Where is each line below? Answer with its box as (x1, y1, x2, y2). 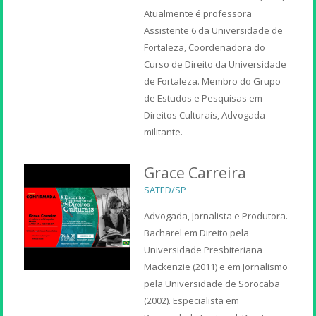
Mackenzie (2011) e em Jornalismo (144, 260, 288, 273)
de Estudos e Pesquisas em (144, 91, 263, 104)
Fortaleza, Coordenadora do (144, 40, 266, 54)
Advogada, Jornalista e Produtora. (144, 209, 288, 222)
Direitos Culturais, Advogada (144, 108, 266, 121)
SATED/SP (144, 183, 187, 196)
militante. (144, 125, 183, 138)
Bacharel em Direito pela (144, 226, 250, 239)
